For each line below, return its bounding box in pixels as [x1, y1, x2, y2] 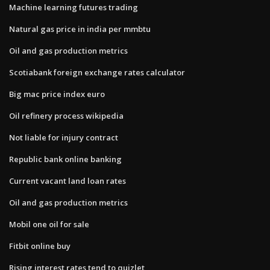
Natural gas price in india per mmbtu [9, 23, 151, 34]
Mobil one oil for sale [9, 218, 89, 230]
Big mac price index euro [9, 88, 105, 99]
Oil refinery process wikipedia [9, 110, 124, 121]
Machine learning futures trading [9, 1, 138, 13]
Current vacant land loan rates [9, 175, 126, 186]
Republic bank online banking [9, 153, 122, 165]
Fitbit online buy [9, 240, 71, 251]
